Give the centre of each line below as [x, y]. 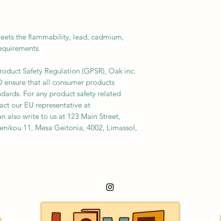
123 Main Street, [94, 116]
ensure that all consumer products [58, 82]
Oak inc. [122, 71]
